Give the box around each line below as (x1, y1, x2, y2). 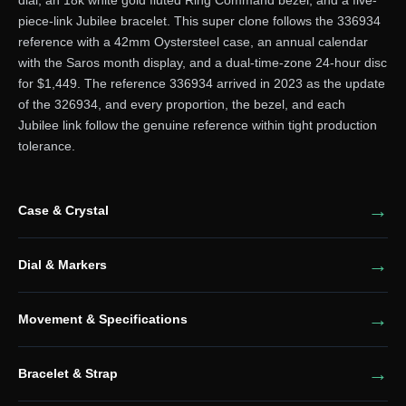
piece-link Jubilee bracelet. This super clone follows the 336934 (17, 13, 381, 28)
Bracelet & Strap (17, 366, 118, 381)
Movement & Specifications (17, 312, 188, 326)
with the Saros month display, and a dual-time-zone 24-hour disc (17, 54, 387, 70)
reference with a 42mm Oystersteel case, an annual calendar (17, 34, 368, 49)
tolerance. (17, 138, 75, 153)
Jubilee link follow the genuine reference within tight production (17, 117, 377, 132)
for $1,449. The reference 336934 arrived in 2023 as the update (17, 75, 385, 91)
